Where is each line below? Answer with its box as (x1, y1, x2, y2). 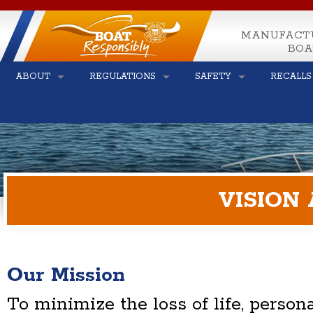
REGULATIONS (89, 71, 156, 82)
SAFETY (195, 71, 231, 82)
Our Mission (7, 263, 125, 288)
